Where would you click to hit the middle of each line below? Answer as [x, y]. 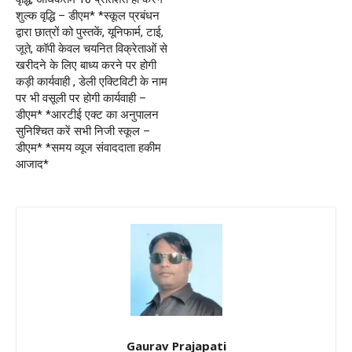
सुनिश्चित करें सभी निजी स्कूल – [83, 131]
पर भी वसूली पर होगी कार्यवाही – [81, 98]
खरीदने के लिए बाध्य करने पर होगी [86, 65]
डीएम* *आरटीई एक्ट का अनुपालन [87, 114]
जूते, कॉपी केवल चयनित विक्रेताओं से [92, 48]
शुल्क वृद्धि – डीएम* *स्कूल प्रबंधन [88, 15]
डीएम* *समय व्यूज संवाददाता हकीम [88, 147]
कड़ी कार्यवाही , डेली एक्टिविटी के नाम [92, 81]
